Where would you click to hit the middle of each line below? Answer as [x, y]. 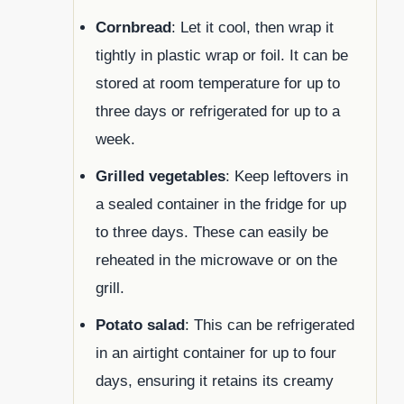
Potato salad [140, 325]
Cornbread [133, 27]
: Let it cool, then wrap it [252, 27]
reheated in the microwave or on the [216, 260]
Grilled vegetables [161, 176]
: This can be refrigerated [270, 325]
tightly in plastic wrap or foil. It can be [222, 55]
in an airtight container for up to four [216, 353]
